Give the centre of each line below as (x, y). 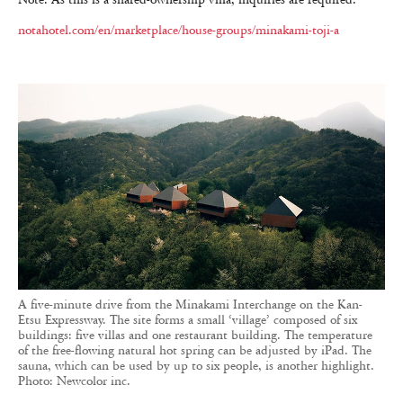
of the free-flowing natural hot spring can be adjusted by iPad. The (195, 351)
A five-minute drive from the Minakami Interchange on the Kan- (190, 305)
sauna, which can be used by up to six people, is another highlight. (196, 366)
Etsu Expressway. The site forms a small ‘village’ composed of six (188, 320)
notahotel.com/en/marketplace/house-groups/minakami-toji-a (179, 30)
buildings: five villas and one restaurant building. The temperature (195, 336)
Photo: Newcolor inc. (74, 381)
